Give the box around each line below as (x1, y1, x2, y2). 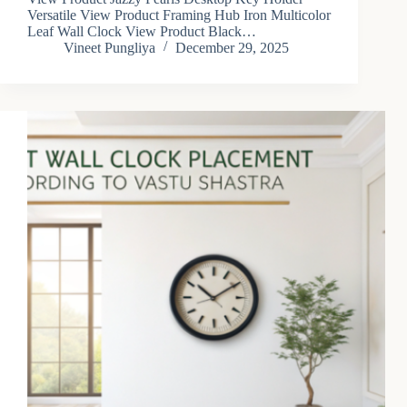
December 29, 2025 (175, 40, 289, 56)
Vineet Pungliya (64, 40, 155, 56)
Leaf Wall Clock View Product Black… (27, 24, 256, 40)
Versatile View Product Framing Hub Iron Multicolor (27, 7, 331, 24)
